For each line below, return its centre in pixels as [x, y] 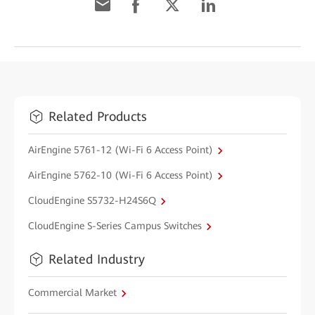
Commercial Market [72, 292]
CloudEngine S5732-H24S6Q [92, 200]
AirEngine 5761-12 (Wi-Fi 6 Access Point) [121, 150]
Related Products [98, 116]
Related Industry [97, 259]
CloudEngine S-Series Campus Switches [115, 226]
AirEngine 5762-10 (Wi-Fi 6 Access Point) [121, 175]
